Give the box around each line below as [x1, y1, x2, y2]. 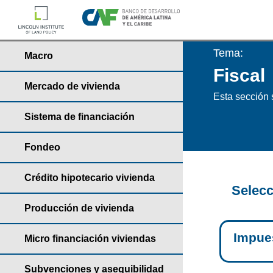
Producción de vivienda [24, 203, 134, 213]
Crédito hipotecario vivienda [24, 172, 155, 183]
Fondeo [24, 142, 60, 152]
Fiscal [213, 65, 265, 85]
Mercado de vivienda [24, 81, 120, 91]
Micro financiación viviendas [24, 233, 156, 244]
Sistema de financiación [24, 112, 135, 122]
